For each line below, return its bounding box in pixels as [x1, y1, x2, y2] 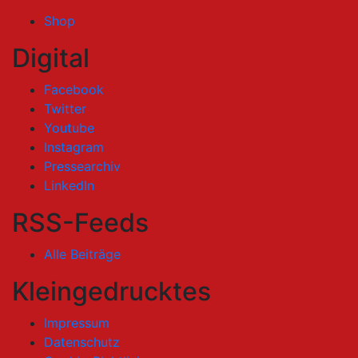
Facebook [44, 81, 104, 97]
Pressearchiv [44, 157, 121, 174]
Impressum [44, 314, 109, 331]
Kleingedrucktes [12, 275, 211, 307]
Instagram [44, 138, 104, 155]
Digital [12, 42, 89, 74]
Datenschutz [44, 333, 120, 350]
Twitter [44, 100, 86, 117]
